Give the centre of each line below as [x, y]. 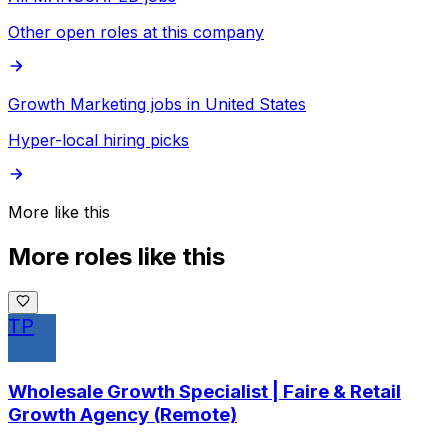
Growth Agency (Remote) [122, 415]
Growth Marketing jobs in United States [157, 103]
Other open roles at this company [136, 31]
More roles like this [116, 256]
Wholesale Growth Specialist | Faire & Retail [204, 392]
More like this [59, 211]
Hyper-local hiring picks [98, 139]
